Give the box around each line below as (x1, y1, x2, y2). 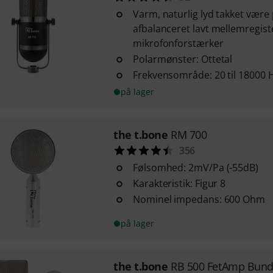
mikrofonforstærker (132, 37, 224, 50)
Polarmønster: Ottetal (132, 52, 233, 66)
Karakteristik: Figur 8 (132, 177, 226, 190)
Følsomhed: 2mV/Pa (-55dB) (132, 161, 258, 174)
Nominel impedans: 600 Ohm (132, 193, 265, 206)
